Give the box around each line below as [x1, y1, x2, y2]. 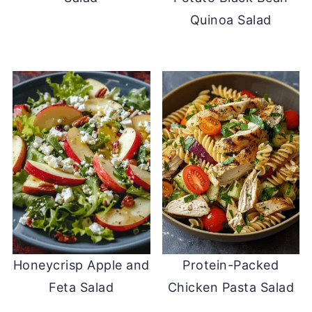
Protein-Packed [182, 258, 279, 273]
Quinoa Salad [189, 12, 272, 27]
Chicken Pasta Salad [167, 280, 295, 295]
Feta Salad [49, 280, 114, 295]
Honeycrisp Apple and [13, 258, 150, 273]
